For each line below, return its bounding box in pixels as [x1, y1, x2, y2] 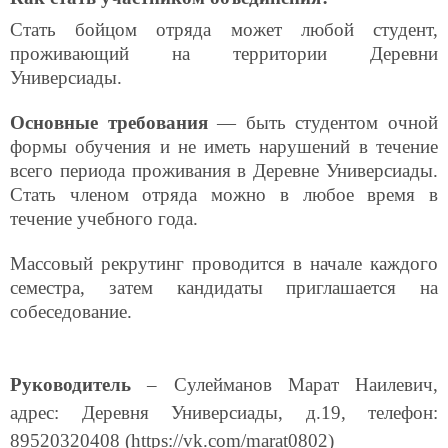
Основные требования [10, 112, 208, 134]
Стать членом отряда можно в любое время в [10, 184, 438, 206]
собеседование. [10, 301, 132, 323]
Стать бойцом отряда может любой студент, [10, 18, 438, 40]
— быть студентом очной [207, 112, 439, 134]
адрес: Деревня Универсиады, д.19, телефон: [10, 401, 438, 423]
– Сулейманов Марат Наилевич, [131, 373, 438, 395]
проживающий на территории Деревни [10, 42, 438, 64]
